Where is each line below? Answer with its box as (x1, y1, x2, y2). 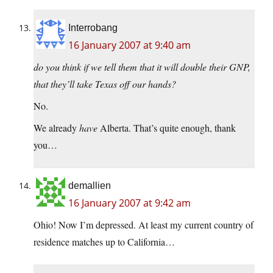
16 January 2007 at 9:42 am (68, 196, 191, 210)
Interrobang (68, 23, 118, 34)
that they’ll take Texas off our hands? (34, 77, 176, 91)
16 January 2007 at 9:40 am (68, 38, 191, 52)
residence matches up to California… (34, 235, 175, 249)
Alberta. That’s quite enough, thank (97, 121, 236, 135)
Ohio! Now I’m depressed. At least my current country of (34, 218, 253, 232)
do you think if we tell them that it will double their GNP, (34, 60, 250, 74)
